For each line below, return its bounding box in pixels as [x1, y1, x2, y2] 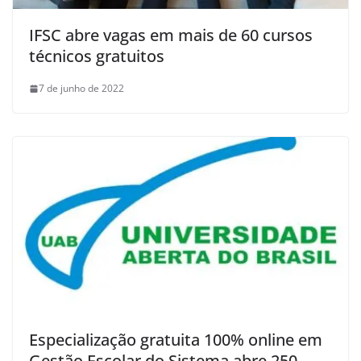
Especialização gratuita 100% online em [29, 328, 322, 351]
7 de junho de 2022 [39, 81, 124, 96]
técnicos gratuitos [29, 45, 164, 68]
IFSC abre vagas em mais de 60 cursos [29, 24, 313, 47]
